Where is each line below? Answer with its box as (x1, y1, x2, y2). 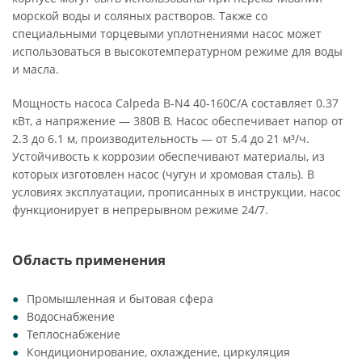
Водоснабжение (27, 309, 115, 324)
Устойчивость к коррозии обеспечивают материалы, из (12, 149, 325, 164)
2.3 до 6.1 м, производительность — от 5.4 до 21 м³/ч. (12, 131, 309, 146)
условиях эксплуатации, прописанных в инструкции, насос (12, 184, 341, 200)
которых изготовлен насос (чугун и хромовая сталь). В (12, 166, 314, 182)
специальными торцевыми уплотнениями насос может (12, 26, 322, 41)
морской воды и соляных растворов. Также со (12, 8, 267, 23)
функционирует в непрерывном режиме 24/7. (12, 202, 268, 217)
